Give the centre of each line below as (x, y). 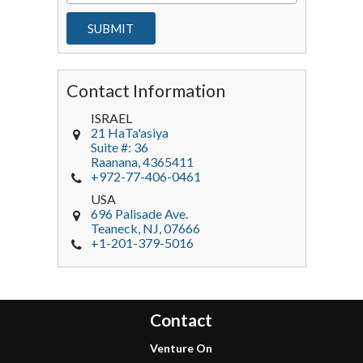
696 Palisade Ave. (139, 214)
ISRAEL (111, 118)
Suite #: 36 (119, 147)
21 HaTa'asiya (129, 133)
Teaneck (114, 228)
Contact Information (145, 91)
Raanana (114, 162)
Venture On (181, 348)
